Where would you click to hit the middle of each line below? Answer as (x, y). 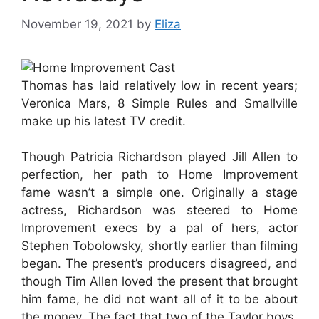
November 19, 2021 (77, 24)
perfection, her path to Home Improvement (159, 174)
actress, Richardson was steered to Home (159, 210)
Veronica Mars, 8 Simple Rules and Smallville (159, 103)
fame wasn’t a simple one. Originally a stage (159, 192)
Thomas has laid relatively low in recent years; (159, 85)
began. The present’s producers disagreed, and (159, 263)
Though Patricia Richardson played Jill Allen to (159, 157)
